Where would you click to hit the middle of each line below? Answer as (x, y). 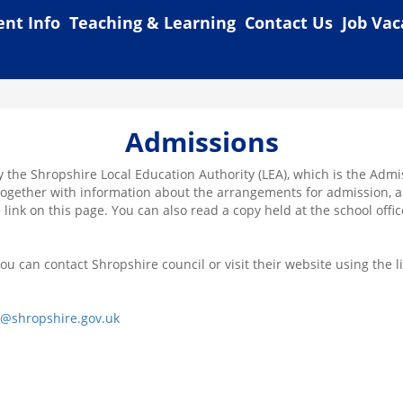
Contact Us (288, 22)
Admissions (201, 142)
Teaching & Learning (152, 22)
